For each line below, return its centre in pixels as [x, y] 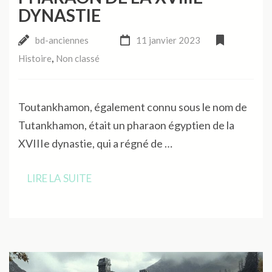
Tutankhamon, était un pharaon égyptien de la [126, 125]
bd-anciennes [62, 40]
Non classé [78, 59]
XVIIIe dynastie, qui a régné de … [95, 144]
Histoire [35, 59]
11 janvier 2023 [168, 40]
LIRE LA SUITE [59, 178]
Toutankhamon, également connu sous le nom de [133, 107]
